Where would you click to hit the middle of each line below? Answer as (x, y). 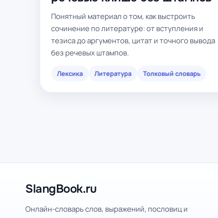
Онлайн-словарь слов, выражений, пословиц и (107, 209)
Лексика (70, 73)
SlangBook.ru (61, 189)
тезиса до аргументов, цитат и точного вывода (133, 41)
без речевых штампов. (90, 53)
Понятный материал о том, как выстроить (123, 16)
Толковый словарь (172, 73)
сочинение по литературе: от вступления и (127, 28)
